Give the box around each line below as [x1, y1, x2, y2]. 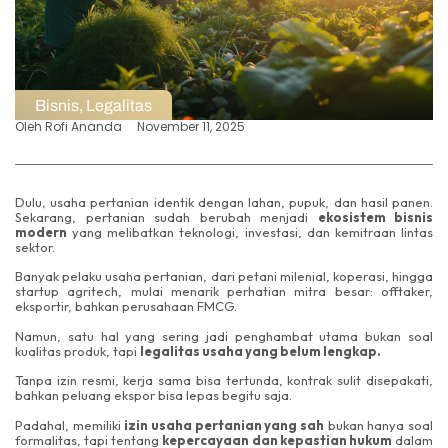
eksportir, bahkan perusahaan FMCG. [15, 298, 237, 315]
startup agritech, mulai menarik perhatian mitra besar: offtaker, [15, 283, 433, 300]
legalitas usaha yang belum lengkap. [140, 342, 381, 359]
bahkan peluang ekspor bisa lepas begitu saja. [15, 387, 292, 404]
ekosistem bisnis [317, 209, 433, 226]
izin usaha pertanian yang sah [124, 416, 325, 433]
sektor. [15, 239, 55, 256]
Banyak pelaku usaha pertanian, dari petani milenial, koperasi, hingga [15, 268, 433, 285]
